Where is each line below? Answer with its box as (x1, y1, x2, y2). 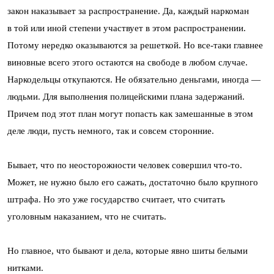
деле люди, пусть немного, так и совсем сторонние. (7, 125, 214, 136)
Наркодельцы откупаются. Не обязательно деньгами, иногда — (7, 74, 261, 84)
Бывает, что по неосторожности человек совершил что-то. (7, 160, 242, 170)
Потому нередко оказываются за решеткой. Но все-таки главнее (7, 40, 263, 50)
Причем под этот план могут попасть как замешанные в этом (7, 108, 253, 119)
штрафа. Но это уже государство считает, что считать (7, 194, 225, 204)
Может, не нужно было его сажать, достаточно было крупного (7, 177, 258, 187)
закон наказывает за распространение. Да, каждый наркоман (7, 6, 249, 16)
